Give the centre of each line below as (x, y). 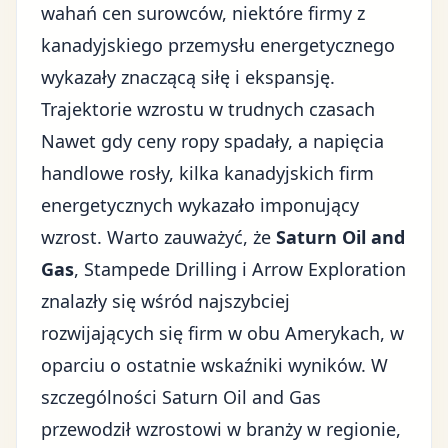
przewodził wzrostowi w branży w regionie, (221, 429)
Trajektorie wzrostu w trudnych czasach (208, 109)
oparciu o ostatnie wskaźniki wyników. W (214, 365)
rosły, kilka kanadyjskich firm (249, 173)
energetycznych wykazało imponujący (200, 205)
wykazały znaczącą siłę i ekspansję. (188, 77)
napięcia (348, 141)
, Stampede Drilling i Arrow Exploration (240, 269)
